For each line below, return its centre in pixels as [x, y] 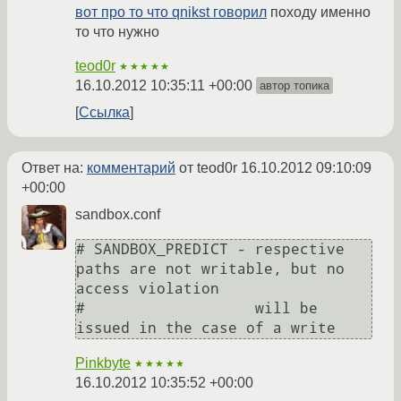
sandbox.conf [118, 215]
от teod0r [208, 168]
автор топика [294, 86]
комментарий [131, 168]
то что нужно [117, 32]
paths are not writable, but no [210, 269]
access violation [148, 289]
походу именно [319, 13]
